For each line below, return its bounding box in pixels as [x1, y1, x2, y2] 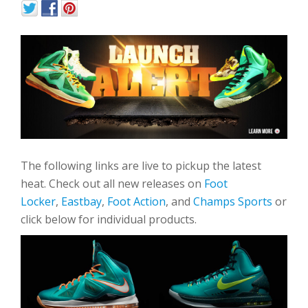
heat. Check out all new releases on [21, 175, 204, 191]
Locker [21, 193, 56, 209]
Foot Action [107, 193, 166, 209]
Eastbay [61, 193, 102, 209]
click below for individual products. [21, 211, 197, 227]
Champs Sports [193, 193, 272, 209]
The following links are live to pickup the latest [21, 157, 261, 173]
